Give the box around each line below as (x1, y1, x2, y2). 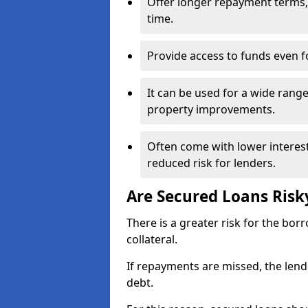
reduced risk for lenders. (147, 155, 276, 170)
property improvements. (147, 102, 275, 117)
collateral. (126, 232, 180, 247)
